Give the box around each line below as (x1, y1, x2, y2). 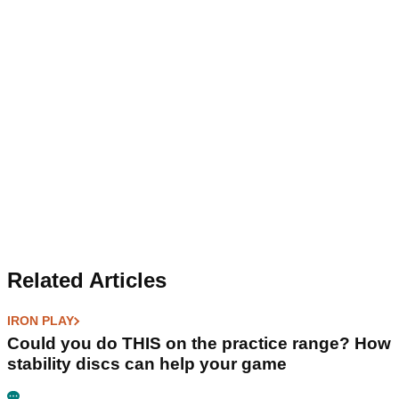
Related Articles (7, 268, 167, 293)
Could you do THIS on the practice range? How (7, 334, 391, 354)
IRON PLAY (7, 313, 74, 329)
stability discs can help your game (7, 354, 287, 374)
